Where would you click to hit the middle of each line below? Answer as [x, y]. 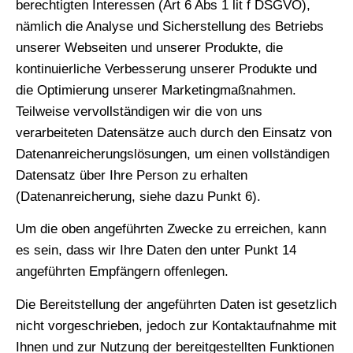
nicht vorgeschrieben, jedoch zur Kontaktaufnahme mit [176, 325]
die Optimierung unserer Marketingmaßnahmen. [156, 90]
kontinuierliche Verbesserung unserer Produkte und [166, 69]
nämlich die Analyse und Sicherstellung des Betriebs [170, 26]
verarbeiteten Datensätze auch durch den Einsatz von [174, 132]
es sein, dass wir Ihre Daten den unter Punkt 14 [156, 251]
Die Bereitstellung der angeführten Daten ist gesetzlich [176, 304]
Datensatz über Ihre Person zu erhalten [132, 175]
